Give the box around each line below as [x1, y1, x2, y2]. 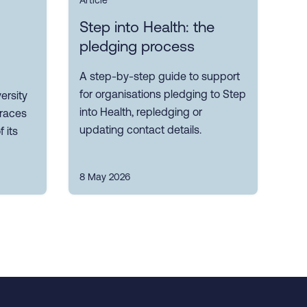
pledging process [79, 38, 195, 56]
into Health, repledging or [79, 106, 202, 119]
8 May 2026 [79, 171, 130, 183]
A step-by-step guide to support [79, 70, 240, 83]
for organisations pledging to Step [79, 88, 246, 101]
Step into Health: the [79, 19, 214, 36]
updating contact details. [79, 123, 201, 136]
